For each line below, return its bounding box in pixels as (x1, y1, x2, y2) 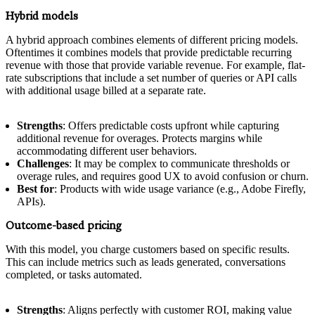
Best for (17, 182, 54, 195)
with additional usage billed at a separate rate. (6, 84, 206, 96)
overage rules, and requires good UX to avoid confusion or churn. (17, 169, 309, 182)
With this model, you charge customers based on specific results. (6, 243, 290, 255)
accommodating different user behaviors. (17, 144, 197, 157)
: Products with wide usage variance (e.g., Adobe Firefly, (54, 182, 306, 195)
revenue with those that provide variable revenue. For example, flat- (6, 58, 305, 71)
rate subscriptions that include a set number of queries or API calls (6, 71, 297, 84)
